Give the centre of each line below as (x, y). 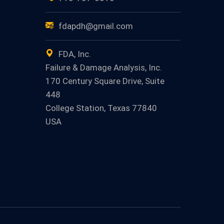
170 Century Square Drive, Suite (105, 81)
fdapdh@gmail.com (96, 26)
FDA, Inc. (75, 54)
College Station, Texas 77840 (101, 108)
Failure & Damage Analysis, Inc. (104, 67)
